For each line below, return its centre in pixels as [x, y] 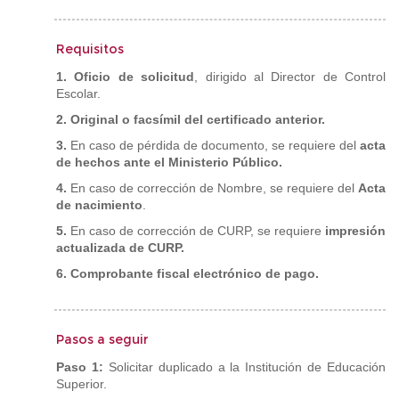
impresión [355, 231]
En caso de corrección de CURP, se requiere [196, 231]
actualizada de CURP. [120, 248]
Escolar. [78, 94]
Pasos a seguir [102, 339]
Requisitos [90, 49]
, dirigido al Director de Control [290, 77]
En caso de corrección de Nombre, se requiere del [212, 188]
